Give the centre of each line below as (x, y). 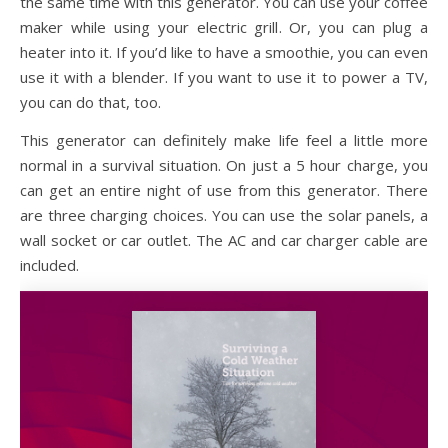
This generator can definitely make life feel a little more (224, 140)
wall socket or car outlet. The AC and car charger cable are (224, 240)
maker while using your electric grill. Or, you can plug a (224, 27)
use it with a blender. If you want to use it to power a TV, (224, 77)
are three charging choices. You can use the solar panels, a (224, 215)
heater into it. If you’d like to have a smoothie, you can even (224, 52)
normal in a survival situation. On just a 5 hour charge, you (224, 165)
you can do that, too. (90, 102)
